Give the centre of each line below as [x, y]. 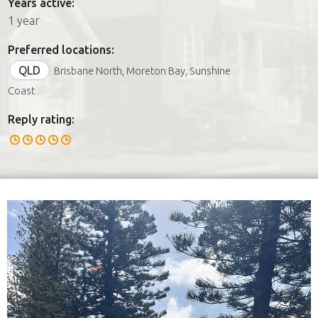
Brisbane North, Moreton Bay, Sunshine [142, 71]
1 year [24, 20]
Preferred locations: [61, 49]
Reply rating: [41, 119]
